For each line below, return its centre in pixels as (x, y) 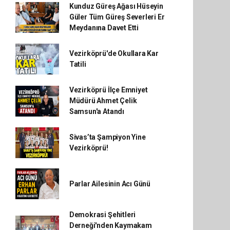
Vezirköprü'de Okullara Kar (114, 53)
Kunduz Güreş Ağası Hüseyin (116, 6)
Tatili (78, 64)
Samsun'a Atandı (97, 111)
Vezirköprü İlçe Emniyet (108, 90)
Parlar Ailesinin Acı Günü (110, 184)
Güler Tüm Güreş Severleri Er (117, 17)
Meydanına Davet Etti (104, 28)
